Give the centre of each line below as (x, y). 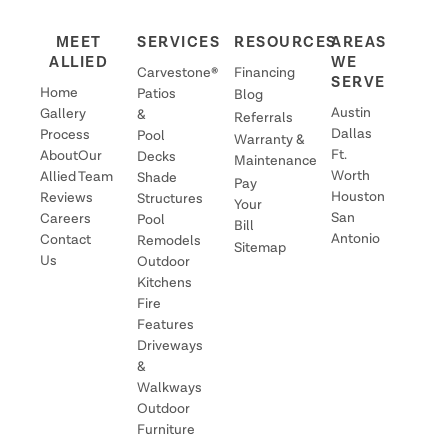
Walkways (169, 387)
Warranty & (269, 140)
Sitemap (260, 248)
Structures (170, 198)
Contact (65, 239)
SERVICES (178, 42)
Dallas (351, 133)
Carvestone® (177, 72)
